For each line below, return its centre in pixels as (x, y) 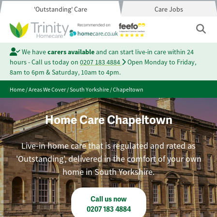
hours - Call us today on (45, 62)
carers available (71, 52)
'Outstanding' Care (60, 9)
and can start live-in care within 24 (144, 52)
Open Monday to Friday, (161, 62)
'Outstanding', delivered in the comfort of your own (108, 159)
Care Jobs (169, 9)
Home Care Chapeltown (108, 120)
